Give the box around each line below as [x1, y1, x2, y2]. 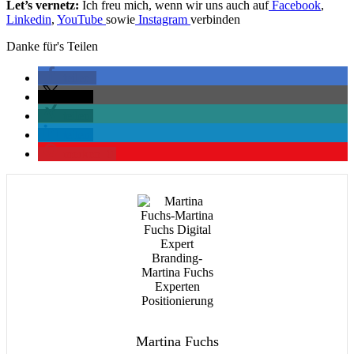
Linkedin [6, 12, 51, 26]
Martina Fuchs [135, 333, 219, 349]
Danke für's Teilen [6, 39, 98, 53]
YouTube [57, 12, 106, 26]
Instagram [138, 12, 190, 26]
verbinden [190, 12, 240, 26]
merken [63, 146, 100, 160]
